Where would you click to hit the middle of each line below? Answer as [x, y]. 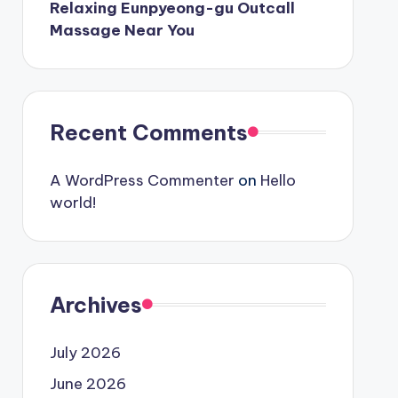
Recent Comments [148, 132]
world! [72, 202]
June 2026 [88, 383]
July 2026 [85, 352]
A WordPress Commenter [142, 180]
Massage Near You [122, 30]
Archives [96, 304]
